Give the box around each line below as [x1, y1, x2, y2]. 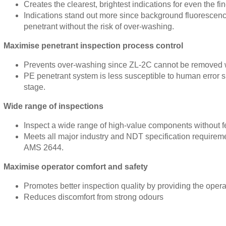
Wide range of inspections [3, 102, 103, 110]
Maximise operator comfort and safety [3, 162, 148, 171]
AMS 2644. [23, 143, 64, 152]
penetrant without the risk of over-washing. [23, 22, 174, 31]
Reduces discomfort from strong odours [23, 193, 163, 201]
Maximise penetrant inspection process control [3, 41, 183, 50]
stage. [23, 83, 45, 91]
